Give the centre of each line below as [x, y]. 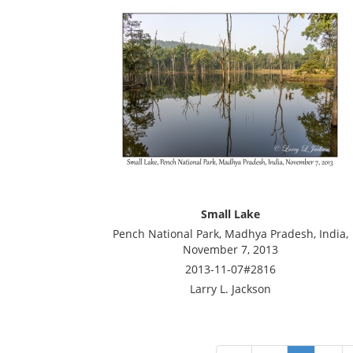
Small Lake [230, 214]
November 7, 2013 [230, 249]
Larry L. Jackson [230, 289]
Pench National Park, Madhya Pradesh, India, [230, 234]
